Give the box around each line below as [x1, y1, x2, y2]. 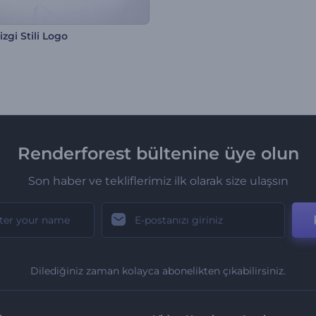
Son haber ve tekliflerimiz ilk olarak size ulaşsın [28, 174, 288, 188]
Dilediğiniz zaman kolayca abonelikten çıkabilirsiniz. [30, 265, 286, 278]
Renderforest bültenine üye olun [17, 143, 299, 164]
